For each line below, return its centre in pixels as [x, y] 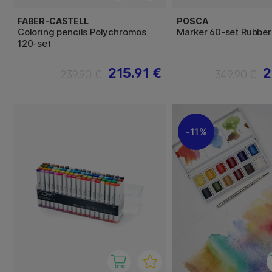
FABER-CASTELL [53, 21]
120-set [34, 44]
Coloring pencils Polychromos [82, 32]
